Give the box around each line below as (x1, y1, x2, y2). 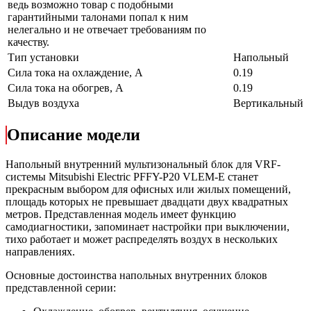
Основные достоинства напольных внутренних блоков (6, 269, 267, 281)
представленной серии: (6, 281, 116, 294)
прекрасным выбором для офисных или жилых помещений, (6, 183, 291, 195)
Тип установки (8, 51, 79, 64)
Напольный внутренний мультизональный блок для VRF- (6, 158, 280, 170)
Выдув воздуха (8, 97, 79, 110)
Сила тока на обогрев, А (8, 82, 124, 94)
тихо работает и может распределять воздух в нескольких (6, 233, 278, 245)
